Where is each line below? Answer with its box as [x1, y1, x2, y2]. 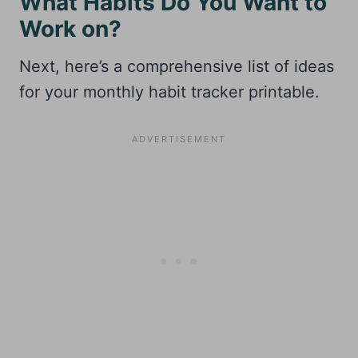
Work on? [19, 14, 121, 42]
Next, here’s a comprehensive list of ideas [19, 56, 334, 76]
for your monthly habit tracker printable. [19, 82, 320, 101]
